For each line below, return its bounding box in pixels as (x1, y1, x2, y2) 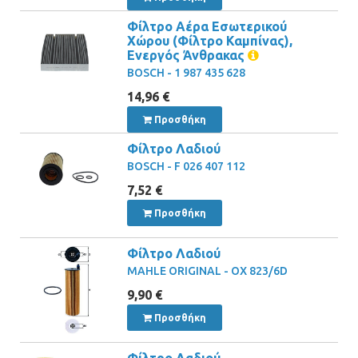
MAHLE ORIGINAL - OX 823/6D (127, 264, 288, 277)
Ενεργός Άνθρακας (127, 47, 245, 62)
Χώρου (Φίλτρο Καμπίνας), (127, 33, 293, 48)
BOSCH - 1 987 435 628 (127, 66, 246, 79)
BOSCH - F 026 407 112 (127, 159, 246, 173)
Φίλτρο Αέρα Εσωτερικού (127, 18, 288, 34)
